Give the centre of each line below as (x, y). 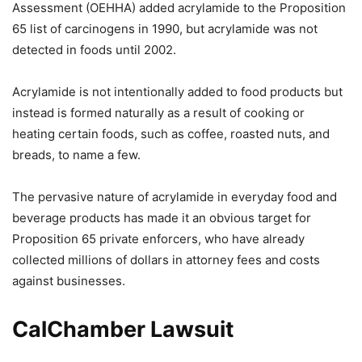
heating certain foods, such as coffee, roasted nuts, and (171, 134)
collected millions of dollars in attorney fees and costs (166, 260)
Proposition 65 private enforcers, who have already (158, 239)
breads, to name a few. (76, 155)
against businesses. (69, 281)
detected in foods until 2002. (94, 50)
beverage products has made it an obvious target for (162, 218)
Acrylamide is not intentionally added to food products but (177, 92)
